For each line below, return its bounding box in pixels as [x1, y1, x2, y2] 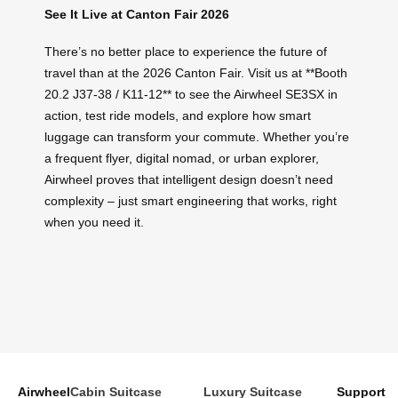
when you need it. [44, 215, 144, 230]
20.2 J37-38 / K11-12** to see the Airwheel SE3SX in [44, 87, 338, 102]
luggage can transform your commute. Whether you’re [44, 130, 349, 145]
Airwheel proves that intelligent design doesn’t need [44, 172, 333, 187]
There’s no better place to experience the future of [44, 44, 327, 60]
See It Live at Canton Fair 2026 [44, 6, 229, 21]
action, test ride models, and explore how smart [44, 108, 311, 123]
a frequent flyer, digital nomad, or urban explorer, [44, 151, 319, 166]
